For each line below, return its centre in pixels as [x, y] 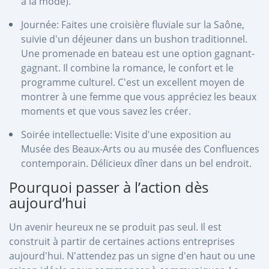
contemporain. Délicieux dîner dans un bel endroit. [136, 163]
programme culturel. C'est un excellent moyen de [133, 82]
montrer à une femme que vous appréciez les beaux [139, 96]
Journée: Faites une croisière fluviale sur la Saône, [133, 24]
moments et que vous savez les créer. [106, 111]
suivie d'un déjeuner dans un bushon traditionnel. [134, 39]
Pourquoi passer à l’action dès [109, 187]
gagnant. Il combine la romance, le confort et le [127, 68]
